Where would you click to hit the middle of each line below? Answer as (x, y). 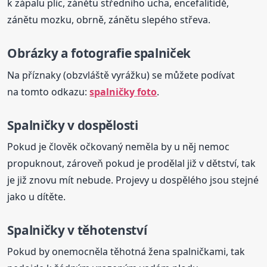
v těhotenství (106, 230)
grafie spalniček (144, 53)
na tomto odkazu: (49, 91)
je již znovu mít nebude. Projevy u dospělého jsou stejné (133, 180)
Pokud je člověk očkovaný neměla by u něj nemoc (119, 146)
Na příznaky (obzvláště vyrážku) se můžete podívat (121, 75)
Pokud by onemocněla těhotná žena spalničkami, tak (126, 252)
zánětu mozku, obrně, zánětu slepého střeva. (109, 20)
